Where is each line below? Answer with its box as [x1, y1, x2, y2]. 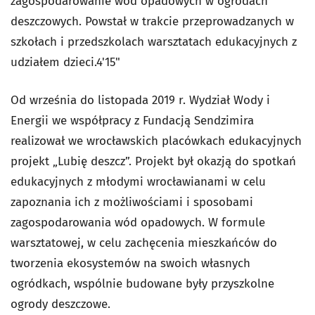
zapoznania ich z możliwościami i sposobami [11, 195, 253, 210]
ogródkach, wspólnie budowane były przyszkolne [11, 276, 274, 292]
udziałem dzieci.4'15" [11, 55, 120, 70]
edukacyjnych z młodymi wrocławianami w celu [11, 174, 266, 190]
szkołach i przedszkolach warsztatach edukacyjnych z [11, 34, 297, 50]
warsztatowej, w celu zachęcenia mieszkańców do [11, 236, 277, 251]
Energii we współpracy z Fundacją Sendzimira [11, 113, 254, 129]
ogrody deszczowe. [11, 297, 110, 312]
